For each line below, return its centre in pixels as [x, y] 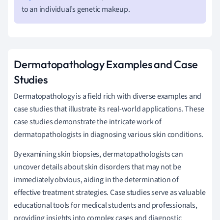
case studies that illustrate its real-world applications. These [109, 109]
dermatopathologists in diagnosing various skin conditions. [109, 134]
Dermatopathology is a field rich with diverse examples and [108, 96]
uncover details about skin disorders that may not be [97, 167]
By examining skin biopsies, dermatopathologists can [98, 154]
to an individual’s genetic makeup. [76, 9]
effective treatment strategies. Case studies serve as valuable [110, 192]
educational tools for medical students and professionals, [106, 205]
